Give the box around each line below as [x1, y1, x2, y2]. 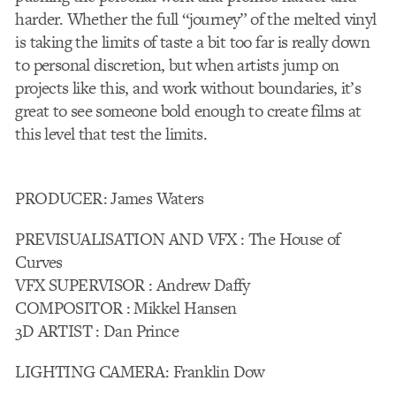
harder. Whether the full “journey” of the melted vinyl [15, 7, 377, 32]
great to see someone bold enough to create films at [15, 99, 362, 124]
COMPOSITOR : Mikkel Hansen [15, 295, 237, 320]
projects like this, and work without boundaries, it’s [15, 76, 362, 101]
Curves [15, 249, 63, 274]
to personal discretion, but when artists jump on [15, 53, 339, 78]
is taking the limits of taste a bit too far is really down [15, 30, 370, 55]
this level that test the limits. [15, 122, 207, 147]
